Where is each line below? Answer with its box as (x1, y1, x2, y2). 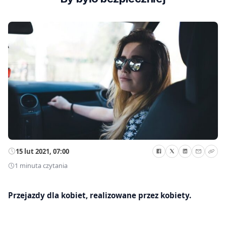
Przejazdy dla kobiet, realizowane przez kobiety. (8, 190, 191, 200)
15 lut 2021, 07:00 (16, 146, 69, 156)
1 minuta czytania (15, 161, 68, 171)
